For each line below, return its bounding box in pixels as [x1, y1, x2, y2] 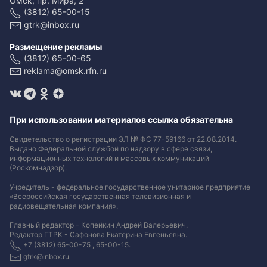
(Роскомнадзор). [10, 163, 67, 173]
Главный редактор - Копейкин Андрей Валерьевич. [10, 221, 188, 230]
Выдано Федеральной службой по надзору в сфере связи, [10, 144, 212, 154]
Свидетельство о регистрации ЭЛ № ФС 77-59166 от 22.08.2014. [10, 135, 237, 144]
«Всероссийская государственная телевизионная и [10, 192, 191, 201]
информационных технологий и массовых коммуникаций [10, 154, 209, 163]
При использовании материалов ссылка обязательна [10, 114, 233, 125]
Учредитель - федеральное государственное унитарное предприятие [10, 182, 250, 192]
